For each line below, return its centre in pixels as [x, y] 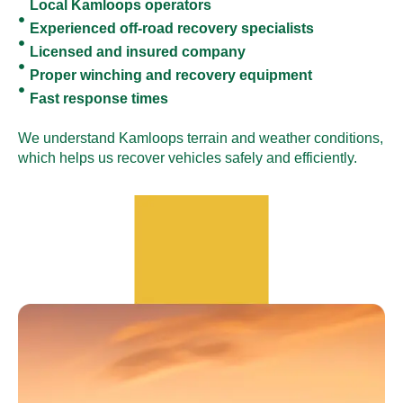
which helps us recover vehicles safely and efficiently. [188, 157]
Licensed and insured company [137, 51]
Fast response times [99, 98]
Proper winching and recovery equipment [170, 75]
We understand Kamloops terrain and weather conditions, [201, 138]
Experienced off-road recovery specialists [171, 28]
